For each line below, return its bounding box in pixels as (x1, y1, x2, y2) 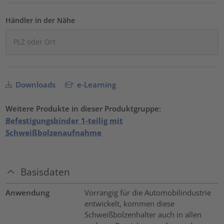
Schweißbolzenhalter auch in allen (84, 209, 201, 220)
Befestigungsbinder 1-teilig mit (5, 115, 123, 125)
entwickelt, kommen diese (84, 198, 174, 209)
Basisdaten (20, 165, 70, 178)
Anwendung (5, 187, 50, 198)
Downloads (13, 79, 56, 89)
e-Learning (75, 79, 116, 89)
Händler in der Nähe (5, 15, 75, 25)
